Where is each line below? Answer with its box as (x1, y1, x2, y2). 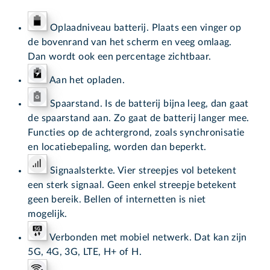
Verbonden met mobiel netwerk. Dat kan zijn (47, 233, 247, 243)
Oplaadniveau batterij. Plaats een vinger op (47, 23, 242, 33)
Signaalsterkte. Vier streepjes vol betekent (47, 166, 237, 176)
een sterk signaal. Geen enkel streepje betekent (28, 180, 237, 190)
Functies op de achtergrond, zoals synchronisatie (28, 128, 245, 138)
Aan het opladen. (47, 75, 125, 86)
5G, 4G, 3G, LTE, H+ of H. (28, 247, 145, 257)
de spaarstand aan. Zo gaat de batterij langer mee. (28, 113, 250, 124)
